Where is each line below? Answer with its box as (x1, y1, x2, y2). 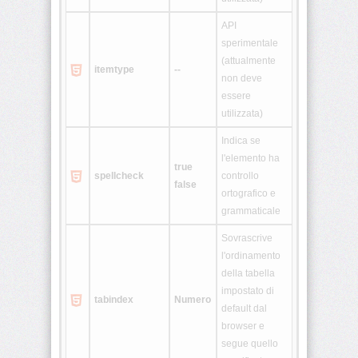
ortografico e (221, 188, 276, 200)
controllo (221, 170, 259, 182)
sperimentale (221, 38, 278, 50)
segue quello (221, 338, 278, 350)
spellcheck (94, 170, 144, 182)
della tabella (221, 268, 275, 280)
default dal (221, 303, 267, 315)
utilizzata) (221, 108, 263, 120)
